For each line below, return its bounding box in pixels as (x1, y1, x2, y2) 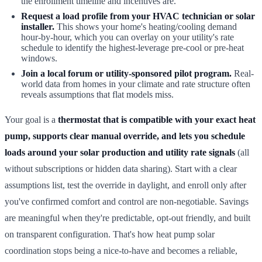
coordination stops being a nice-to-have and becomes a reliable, (5, 245, 237, 256)
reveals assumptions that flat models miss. (21, 89, 174, 99)
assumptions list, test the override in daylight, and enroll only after (5, 180, 246, 190)
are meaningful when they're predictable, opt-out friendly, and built (5, 212, 250, 223)
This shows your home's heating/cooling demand (54, 21, 237, 32)
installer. (21, 21, 54, 32)
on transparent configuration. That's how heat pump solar (5, 229, 215, 239)
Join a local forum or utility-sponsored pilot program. (21, 68, 232, 78)
